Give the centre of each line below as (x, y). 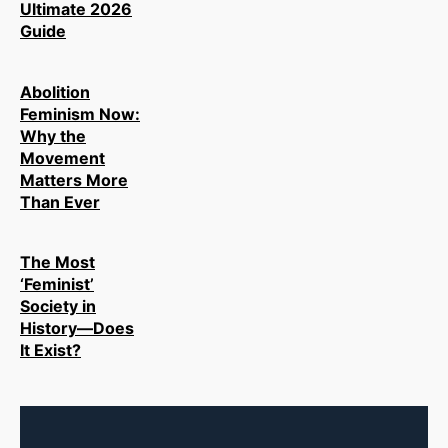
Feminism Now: (80, 113)
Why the (53, 135)
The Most (57, 261)
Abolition (55, 91)
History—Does (77, 327)
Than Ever (60, 201)
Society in (58, 305)
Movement (62, 157)
